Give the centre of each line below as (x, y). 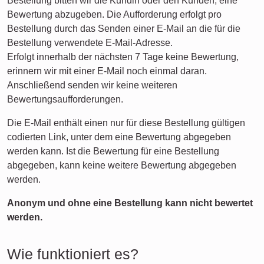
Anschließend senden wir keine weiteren (92, 85)
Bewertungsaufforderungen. (65, 99)
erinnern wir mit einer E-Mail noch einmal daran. (107, 71)
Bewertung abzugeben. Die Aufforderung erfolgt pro (114, 14)
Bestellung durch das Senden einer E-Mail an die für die (124, 29)
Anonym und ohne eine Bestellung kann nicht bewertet (130, 203)
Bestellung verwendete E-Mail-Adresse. (90, 43)
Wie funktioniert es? (73, 254)
